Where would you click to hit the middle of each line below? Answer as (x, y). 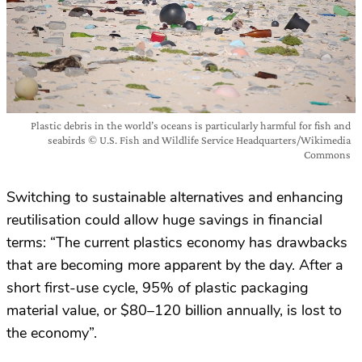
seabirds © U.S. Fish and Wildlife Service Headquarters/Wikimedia (199, 140)
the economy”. (52, 333)
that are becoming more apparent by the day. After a (175, 265)
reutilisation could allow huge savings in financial (164, 220)
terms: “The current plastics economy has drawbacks (177, 243)
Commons (327, 155)
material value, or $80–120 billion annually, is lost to (174, 311)
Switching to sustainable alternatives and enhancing (175, 198)
